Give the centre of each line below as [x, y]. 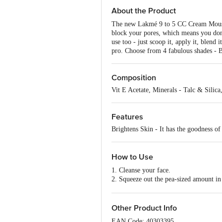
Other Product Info [144, 208]
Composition [134, 78]
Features [127, 117]
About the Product [144, 11]
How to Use [132, 157]
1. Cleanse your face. [141, 170]
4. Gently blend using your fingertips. [166, 197]
